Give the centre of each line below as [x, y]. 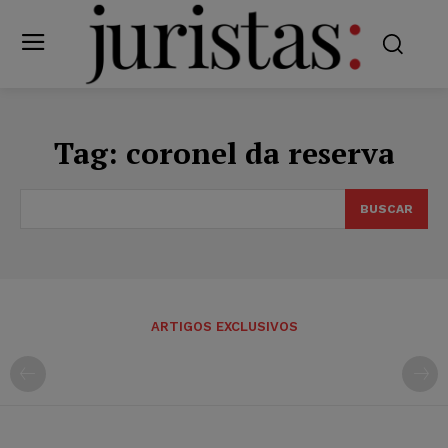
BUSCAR [386, 208]
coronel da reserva [260, 152]
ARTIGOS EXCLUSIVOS [224, 326]
